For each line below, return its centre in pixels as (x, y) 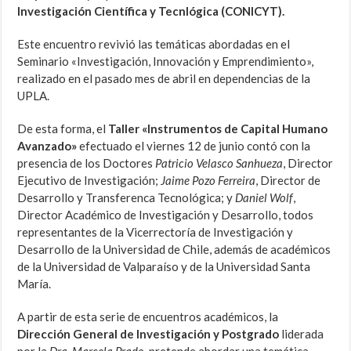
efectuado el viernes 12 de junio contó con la (194, 146)
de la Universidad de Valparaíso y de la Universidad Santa (164, 267)
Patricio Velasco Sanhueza (219, 163)
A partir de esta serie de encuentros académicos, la (148, 317)
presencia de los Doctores (87, 163)
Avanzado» (47, 146)
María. (34, 284)
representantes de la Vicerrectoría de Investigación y (156, 232)
